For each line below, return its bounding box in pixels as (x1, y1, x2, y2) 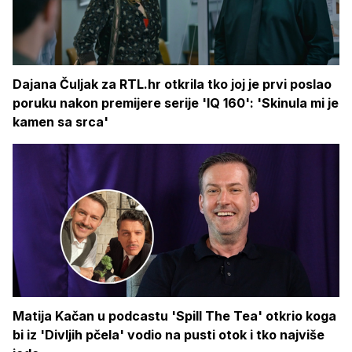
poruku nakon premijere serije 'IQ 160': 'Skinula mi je (13, 95, 339, 112)
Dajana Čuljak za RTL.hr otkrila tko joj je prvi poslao (13, 76, 332, 93)
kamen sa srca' (13, 114, 108, 130)
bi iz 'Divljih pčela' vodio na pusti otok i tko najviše (13, 326, 324, 343)
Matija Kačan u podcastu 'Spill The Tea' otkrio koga (13, 307, 336, 324)
